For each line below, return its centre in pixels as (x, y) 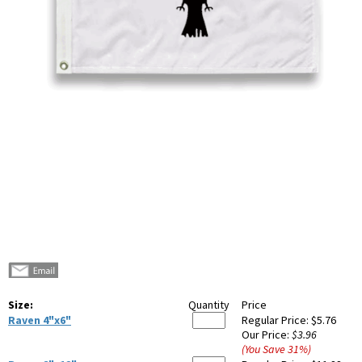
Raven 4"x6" (40, 320)
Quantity (209, 305)
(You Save (265, 349)
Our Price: (267, 335)
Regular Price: (276, 320)
